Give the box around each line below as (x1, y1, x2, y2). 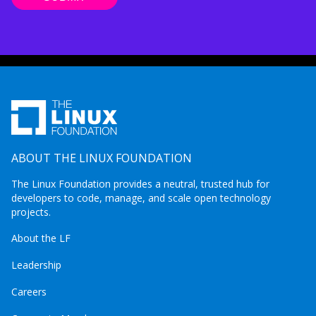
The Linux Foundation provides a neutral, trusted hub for (11, 177, 269, 190)
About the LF (11, 231, 71, 245)
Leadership (11, 258, 61, 272)
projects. (11, 205, 51, 219)
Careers (11, 285, 47, 298)
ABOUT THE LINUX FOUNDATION (11, 150, 192, 166)
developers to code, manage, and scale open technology (11, 191, 271, 205)
